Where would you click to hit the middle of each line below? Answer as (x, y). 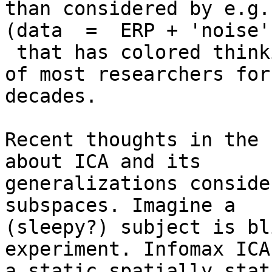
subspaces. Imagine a (120, 206)
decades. (51, 96)
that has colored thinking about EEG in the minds (11, 53)
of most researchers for (138, 74)
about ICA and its (103, 162)
